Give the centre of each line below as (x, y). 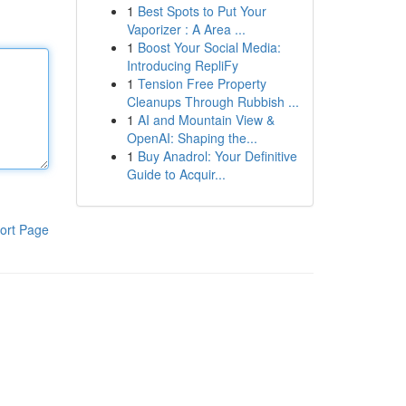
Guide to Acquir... (176, 174)
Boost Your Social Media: (209, 47)
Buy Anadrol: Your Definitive (217, 156)
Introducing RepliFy (182, 65)
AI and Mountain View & (206, 120)
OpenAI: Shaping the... (192, 138)
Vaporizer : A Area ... (186, 29)
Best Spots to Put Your (202, 11)
